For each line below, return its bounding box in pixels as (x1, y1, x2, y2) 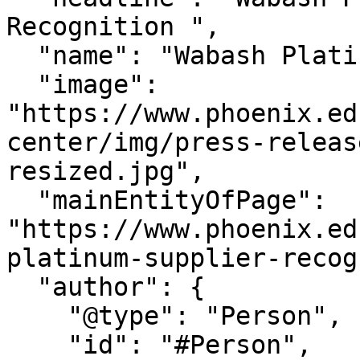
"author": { (6, 272, 37, 301)
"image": (6, 70, 37, 99)
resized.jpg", (6, 157, 205, 186)
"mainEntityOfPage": (6, 186, 37, 215)
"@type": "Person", (6, 301, 67, 330)
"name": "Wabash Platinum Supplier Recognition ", (6, 41, 37, 70)
